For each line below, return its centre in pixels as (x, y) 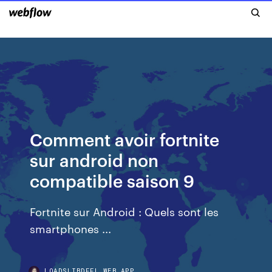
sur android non (94, 159)
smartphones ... (71, 228)
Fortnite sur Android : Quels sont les (124, 211)
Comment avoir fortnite (125, 139)
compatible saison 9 (112, 180)
